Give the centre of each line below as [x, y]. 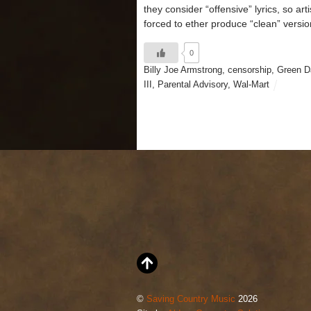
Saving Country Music [191, 300]
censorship [250, 70]
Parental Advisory [193, 85]
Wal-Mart [251, 85]
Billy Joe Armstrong [183, 70]
